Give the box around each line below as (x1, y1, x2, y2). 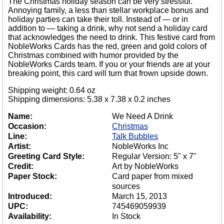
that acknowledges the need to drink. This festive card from (8, 33, 215, 42)
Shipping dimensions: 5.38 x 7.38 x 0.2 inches (8, 95, 170, 104)
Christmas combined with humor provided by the (8, 51, 178, 60)
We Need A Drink (112, 112, 173, 121)
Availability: (8, 212, 51, 221)
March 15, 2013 (112, 192, 167, 201)
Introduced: (8, 192, 52, 201)
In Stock (112, 212, 140, 221)
